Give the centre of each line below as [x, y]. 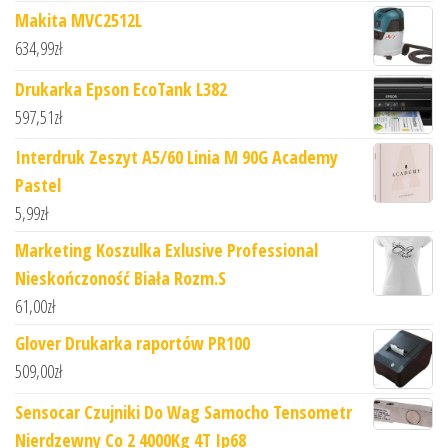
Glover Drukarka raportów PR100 [132, 343]
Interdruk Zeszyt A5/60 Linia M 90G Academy [176, 157]
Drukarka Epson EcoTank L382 [121, 89]
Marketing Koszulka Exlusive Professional [166, 250]
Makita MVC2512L [78, 20]
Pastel [38, 185]
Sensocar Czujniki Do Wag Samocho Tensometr [183, 412]
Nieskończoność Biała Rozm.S [120, 278]
